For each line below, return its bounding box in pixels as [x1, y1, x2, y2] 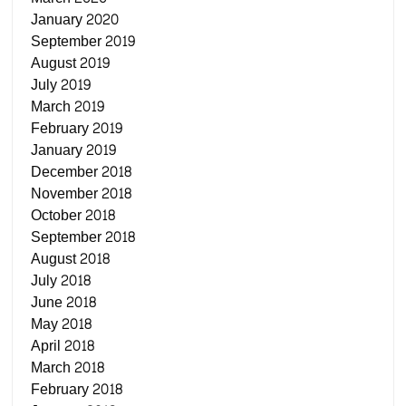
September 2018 [31, 223, 136, 250]
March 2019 [31, 92, 105, 120]
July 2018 [31, 266, 92, 294]
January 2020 [31, 5, 120, 33]
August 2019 [31, 49, 111, 76]
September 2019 [31, 27, 136, 54]
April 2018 [31, 332, 95, 359]
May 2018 [31, 310, 92, 337]
